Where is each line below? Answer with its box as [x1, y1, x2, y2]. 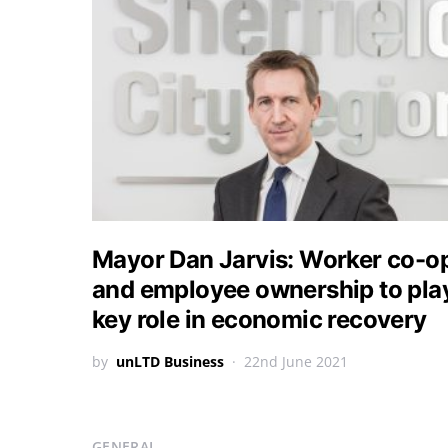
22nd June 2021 [244, 352, 348, 371]
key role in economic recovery [92, 305, 427, 334]
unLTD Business [116, 352, 224, 371]
